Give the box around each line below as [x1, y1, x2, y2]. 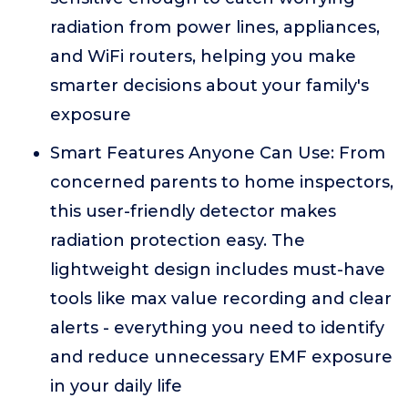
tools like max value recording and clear [50, 289, 392, 309]
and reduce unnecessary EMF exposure [50, 347, 393, 367]
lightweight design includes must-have [50, 260, 385, 280]
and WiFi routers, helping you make [50, 46, 356, 66]
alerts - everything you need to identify [50, 318, 384, 338]
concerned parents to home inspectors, [50, 172, 393, 192]
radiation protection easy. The [50, 230, 305, 250]
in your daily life [50, 376, 182, 396]
